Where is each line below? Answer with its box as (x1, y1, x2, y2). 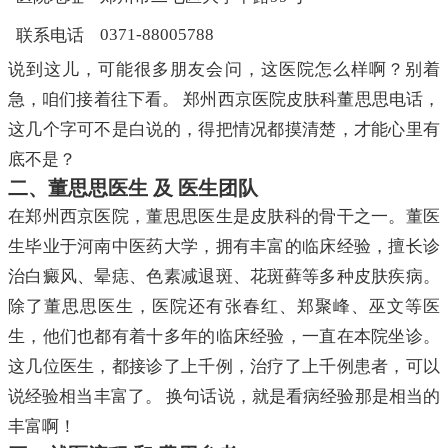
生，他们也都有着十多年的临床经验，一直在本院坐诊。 (8, 327, 440, 347)
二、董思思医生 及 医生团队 (8, 177, 258, 200)
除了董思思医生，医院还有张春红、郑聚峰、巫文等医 (8, 297, 440, 317)
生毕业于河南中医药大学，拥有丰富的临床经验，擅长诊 (8, 237, 440, 257)
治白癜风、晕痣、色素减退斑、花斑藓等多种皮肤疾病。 (8, 267, 440, 287)
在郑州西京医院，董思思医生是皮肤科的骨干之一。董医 (8, 207, 440, 227)
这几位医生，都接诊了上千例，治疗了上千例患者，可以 (8, 357, 440, 377)
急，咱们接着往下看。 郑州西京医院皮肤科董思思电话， (8, 90, 440, 110)
